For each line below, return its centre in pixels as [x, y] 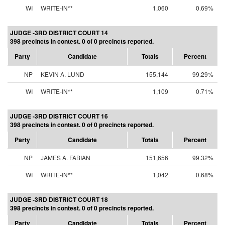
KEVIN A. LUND [63, 74]
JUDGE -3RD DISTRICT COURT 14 [59, 33]
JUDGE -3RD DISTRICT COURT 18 [59, 199]
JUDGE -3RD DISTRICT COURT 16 [59, 116]
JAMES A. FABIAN [66, 157]
